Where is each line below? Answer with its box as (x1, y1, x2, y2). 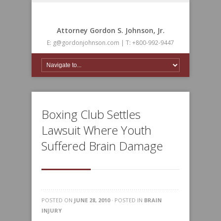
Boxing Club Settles (41, 106, 141, 122)
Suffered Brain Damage (41, 138, 163, 154)
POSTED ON (41, 196, 74, 204)
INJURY (41, 207, 62, 214)
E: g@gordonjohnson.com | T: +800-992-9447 (47, 38, 174, 47)
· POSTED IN (110, 196, 144, 204)
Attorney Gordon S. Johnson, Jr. (56, 26, 165, 35)
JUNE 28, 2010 (74, 196, 110, 204)
